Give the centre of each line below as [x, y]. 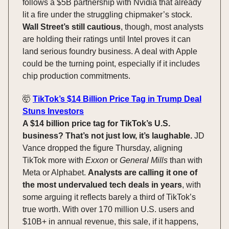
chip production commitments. [76, 76]
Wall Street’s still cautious [72, 27]
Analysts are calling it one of [143, 172]
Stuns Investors [53, 111]
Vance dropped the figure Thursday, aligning [102, 148]
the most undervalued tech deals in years [102, 185]
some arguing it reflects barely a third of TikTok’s [109, 197]
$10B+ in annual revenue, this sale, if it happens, [110, 221]
